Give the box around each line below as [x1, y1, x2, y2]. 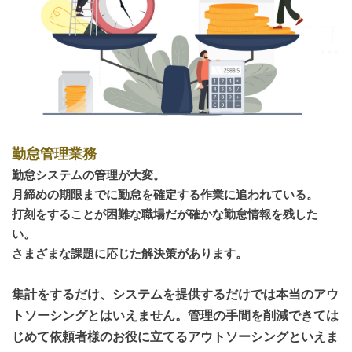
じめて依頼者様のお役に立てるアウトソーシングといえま [12, 328, 339, 345]
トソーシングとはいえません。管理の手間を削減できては [12, 306, 339, 324]
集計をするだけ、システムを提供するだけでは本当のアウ [12, 285, 339, 302]
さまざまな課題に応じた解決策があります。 [12, 245, 247, 262]
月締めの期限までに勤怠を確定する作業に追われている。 [12, 186, 318, 203]
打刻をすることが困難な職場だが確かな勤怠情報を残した [12, 206, 318, 222]
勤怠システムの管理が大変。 [12, 167, 165, 183]
